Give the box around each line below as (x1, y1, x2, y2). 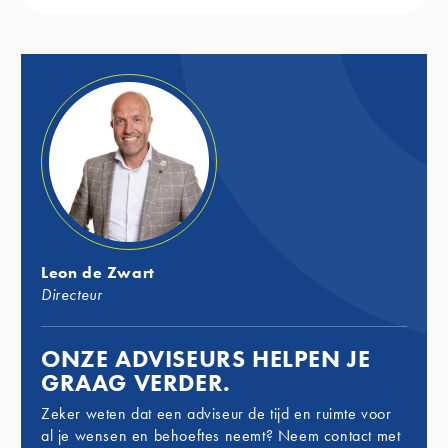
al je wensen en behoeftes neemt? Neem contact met (41, 425, 401, 446)
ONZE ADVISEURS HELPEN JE (41, 343, 371, 374)
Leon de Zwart (41, 262, 155, 283)
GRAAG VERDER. (41, 367, 231, 398)
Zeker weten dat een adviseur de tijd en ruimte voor (41, 403, 392, 424)
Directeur (41, 284, 103, 305)
